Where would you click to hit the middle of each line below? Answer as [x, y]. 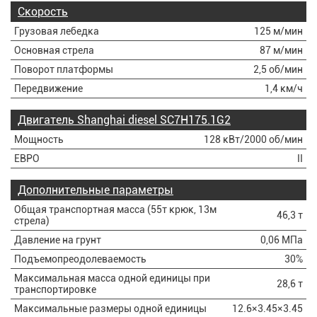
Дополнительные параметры [96, 190]
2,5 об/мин [278, 69]
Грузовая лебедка [57, 31]
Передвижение [48, 88]
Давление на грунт [58, 240]
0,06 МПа [282, 240]
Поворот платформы [64, 69]
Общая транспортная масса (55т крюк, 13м [115, 209]
